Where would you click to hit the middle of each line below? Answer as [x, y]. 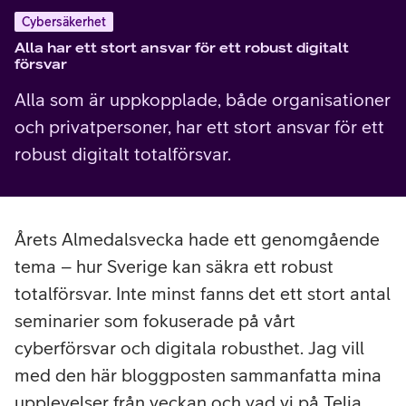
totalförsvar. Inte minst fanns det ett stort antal [203, 293]
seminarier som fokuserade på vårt [155, 320]
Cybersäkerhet [64, 21]
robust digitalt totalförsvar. [123, 153]
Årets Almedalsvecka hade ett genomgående [197, 238]
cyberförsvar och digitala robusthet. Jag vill [189, 347]
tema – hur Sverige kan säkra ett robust [174, 266]
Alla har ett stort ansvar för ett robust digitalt [182, 47]
